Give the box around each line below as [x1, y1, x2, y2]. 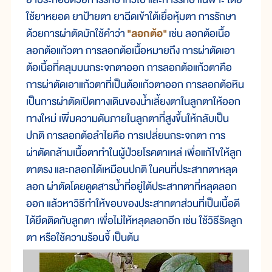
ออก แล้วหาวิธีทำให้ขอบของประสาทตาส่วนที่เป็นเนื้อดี [26, 195, 240, 213]
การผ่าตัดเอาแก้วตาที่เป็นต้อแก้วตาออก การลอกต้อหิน [26, 76, 244, 94]
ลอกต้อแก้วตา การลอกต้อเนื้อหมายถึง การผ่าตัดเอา [26, 42, 235, 60]
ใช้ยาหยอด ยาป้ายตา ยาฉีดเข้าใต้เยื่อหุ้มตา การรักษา [26, 8, 236, 26]
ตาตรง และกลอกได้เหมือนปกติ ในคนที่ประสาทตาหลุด [26, 161, 237, 179]
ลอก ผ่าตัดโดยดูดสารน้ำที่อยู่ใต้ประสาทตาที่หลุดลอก [26, 178, 237, 196]
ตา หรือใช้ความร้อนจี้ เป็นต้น [26, 229, 139, 247]
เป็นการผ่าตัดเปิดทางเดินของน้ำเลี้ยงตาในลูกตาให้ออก [26, 93, 240, 111]
